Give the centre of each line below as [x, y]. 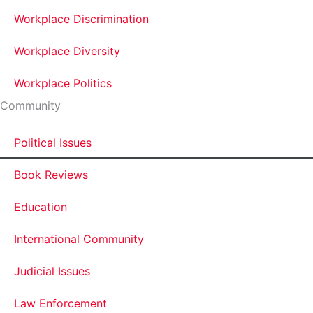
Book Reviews [51, 175]
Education [41, 207]
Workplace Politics [63, 83]
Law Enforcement [60, 303]
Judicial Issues [52, 271]
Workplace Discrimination [81, 19]
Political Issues [53, 143]
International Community [79, 239]
